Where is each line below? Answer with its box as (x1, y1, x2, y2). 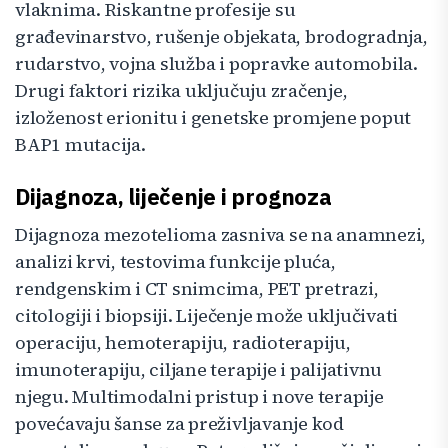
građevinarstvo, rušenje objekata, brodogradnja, (15, 23, 428, 49)
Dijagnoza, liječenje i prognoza (15, 181, 332, 211)
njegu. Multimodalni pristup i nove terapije (15, 383, 384, 409)
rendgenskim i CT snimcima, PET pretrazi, (15, 275, 379, 301)
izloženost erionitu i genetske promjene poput (15, 104, 412, 130)
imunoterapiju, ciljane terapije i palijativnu (15, 356, 383, 382)
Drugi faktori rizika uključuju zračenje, (15, 77, 348, 103)
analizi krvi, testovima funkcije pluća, (15, 248, 336, 274)
